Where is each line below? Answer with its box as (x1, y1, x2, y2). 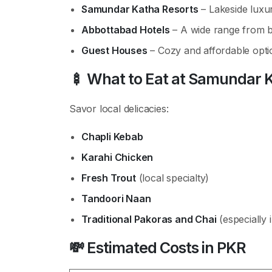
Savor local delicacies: (69, 103, 169, 115)
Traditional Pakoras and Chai (81, 213, 217, 225)
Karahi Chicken (81, 151, 154, 163)
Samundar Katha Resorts (81, 3, 199, 15)
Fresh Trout (81, 172, 136, 184)
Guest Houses (81, 44, 148, 56)
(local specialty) (135, 172, 209, 184)
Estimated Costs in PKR (87, 239, 245, 257)
